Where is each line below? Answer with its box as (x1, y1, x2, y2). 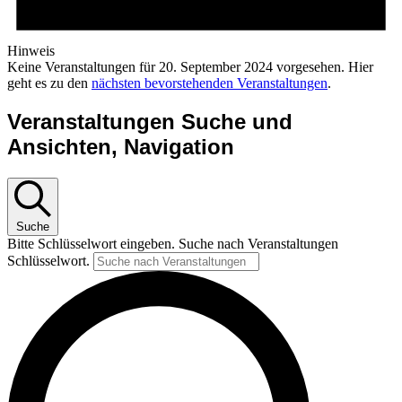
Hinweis (7, 43, 55, 59)
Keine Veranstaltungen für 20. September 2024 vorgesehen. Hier (7, 59, 373, 75)
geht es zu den (7, 75, 92, 92)
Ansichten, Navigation (7, 135, 234, 159)
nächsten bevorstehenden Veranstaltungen (92, 75, 328, 92)
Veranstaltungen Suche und (7, 109, 293, 134)
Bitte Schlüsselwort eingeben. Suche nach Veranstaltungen (7, 235, 338, 251)
